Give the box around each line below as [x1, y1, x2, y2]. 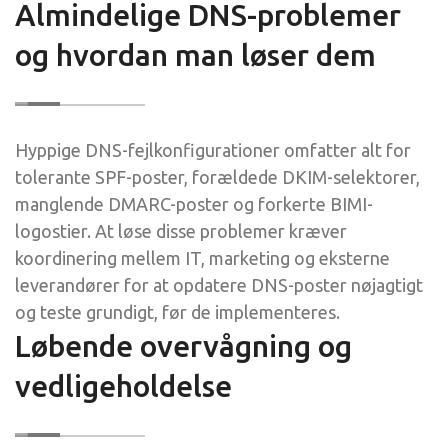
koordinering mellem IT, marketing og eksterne [15, 247, 390, 268]
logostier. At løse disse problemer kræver [15, 220, 347, 241]
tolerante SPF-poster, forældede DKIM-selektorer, [15, 166, 420, 187]
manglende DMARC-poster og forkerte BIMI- [15, 193, 373, 214]
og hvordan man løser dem [15, 37, 376, 72]
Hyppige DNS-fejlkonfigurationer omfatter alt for [15, 139, 411, 160]
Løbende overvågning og [15, 328, 352, 363]
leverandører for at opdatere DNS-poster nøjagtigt [15, 274, 423, 295]
